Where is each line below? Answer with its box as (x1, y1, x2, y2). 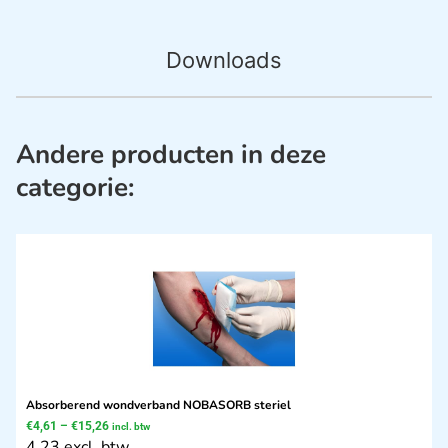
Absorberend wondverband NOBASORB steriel (26, 397, 291, 414)
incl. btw (112, 421, 150, 433)
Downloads (166, 47, 282, 74)
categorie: (16, 170, 134, 206)
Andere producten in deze (16, 137, 326, 173)
